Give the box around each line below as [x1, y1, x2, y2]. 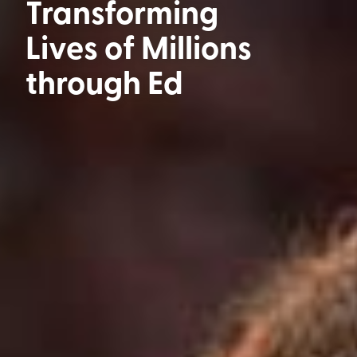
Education [25, 93, 172, 139]
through [25, 58, 141, 104]
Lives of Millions [25, 23, 252, 69]
